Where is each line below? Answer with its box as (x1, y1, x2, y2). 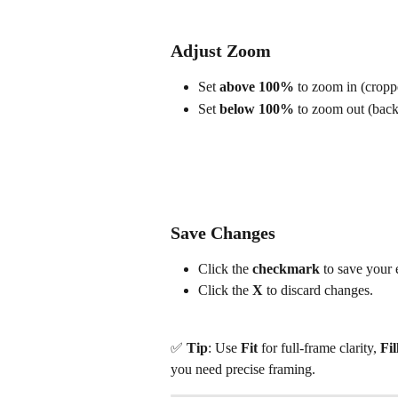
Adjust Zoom (171, 41, 271, 61)
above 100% (219, 79, 294, 95)
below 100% (219, 100, 294, 116)
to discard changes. (263, 283, 373, 298)
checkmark (252, 260, 320, 276)
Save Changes (171, 222, 275, 243)
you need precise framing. (171, 362, 315, 378)
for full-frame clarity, (258, 340, 380, 356)
